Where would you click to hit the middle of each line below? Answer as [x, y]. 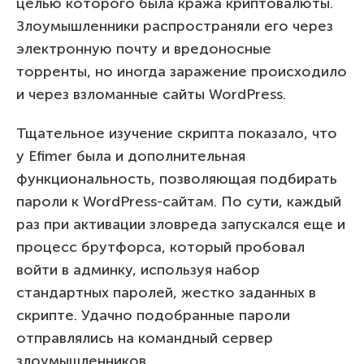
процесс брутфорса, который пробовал [160, 247]
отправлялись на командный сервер [145, 338]
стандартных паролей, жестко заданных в [166, 292]
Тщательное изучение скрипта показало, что [177, 133]
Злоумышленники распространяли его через [175, 26]
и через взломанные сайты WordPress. [151, 94]
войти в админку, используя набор [138, 269]
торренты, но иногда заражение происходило [182, 71]
